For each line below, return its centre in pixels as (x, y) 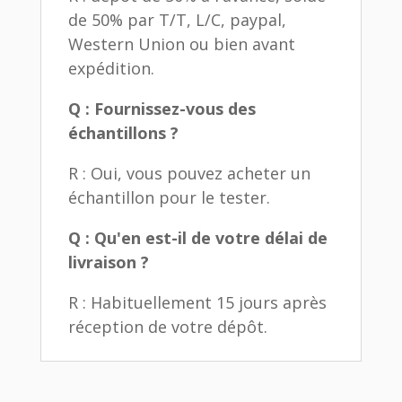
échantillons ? (123, 133)
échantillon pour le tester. (169, 198)
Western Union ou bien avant (181, 44)
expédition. (111, 69)
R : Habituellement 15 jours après (197, 303)
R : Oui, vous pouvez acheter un (189, 174)
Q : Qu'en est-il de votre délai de (197, 238)
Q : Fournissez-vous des (162, 109)
